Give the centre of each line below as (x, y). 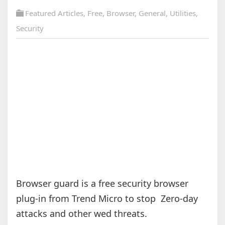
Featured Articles (54, 13)
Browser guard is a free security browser (102, 184)
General (152, 13)
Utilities (183, 13)
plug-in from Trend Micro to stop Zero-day (107, 199)
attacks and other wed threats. (81, 214)
